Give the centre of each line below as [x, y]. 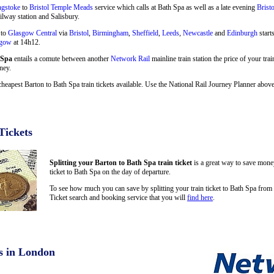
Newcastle [198, 33]
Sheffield [145, 33]
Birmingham [110, 33]
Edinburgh [242, 33]
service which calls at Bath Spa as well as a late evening [175, 7]
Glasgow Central [32, 33]
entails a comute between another [61, 58]
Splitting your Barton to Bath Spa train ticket [121, 162]
